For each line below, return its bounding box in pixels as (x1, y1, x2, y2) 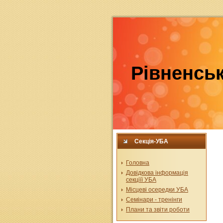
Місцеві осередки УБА (126, 186, 188, 193)
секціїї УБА (126, 176, 156, 183)
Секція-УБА (134, 138, 168, 145)
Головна (126, 159, 149, 166)
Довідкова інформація (126, 169, 188, 176)
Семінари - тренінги (126, 196, 182, 203)
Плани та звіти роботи (126, 206, 190, 213)
